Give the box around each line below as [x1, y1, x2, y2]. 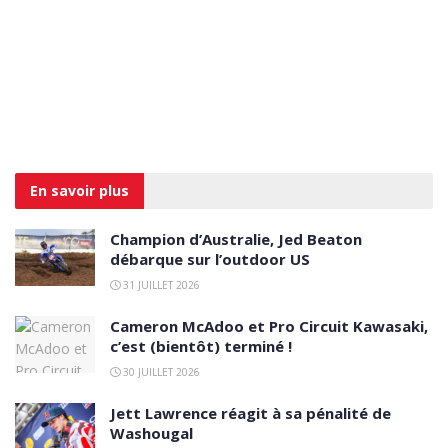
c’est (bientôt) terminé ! [110, 336, 292, 357]
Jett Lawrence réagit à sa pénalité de [110, 403, 391, 424]
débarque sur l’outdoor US [110, 249, 310, 270]
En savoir [30, 181, 95, 201]
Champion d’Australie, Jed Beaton [110, 229, 362, 250]
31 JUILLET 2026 [120, 278, 200, 293]
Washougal [110, 423, 193, 444]
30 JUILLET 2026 [120, 365, 200, 380]
